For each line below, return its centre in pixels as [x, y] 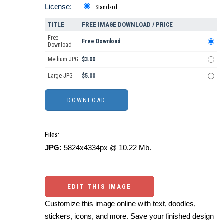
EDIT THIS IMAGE [99, 186]
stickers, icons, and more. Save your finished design [129, 216]
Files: [52, 135]
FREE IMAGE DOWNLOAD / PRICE [127, 24]
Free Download [101, 41]
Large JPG [60, 76]
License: [58, 6]
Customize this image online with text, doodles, [120, 203]
